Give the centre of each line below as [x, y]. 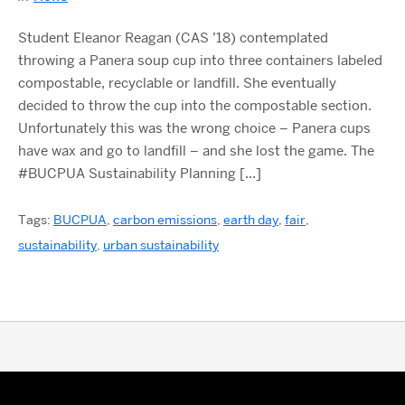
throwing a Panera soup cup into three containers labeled [200, 61]
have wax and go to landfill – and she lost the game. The [196, 151]
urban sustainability [161, 245]
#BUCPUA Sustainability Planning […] [140, 174]
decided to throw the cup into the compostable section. [195, 106]
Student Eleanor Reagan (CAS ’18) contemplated [173, 38]
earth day [251, 220]
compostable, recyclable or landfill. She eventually [177, 83]
